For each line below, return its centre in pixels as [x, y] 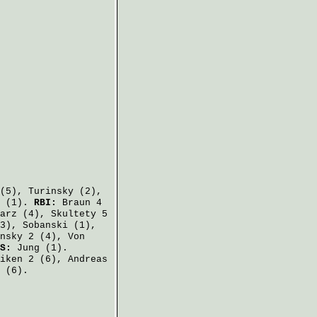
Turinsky [51, 191]
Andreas [88, 259]
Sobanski [45, 225]
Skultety [74, 214]
